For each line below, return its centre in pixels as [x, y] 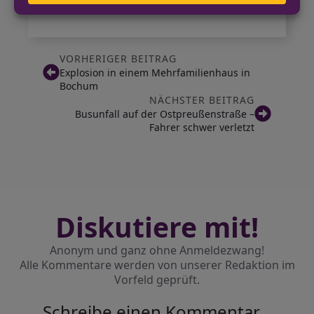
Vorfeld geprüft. [157, 280]
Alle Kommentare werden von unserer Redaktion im [157, 265]
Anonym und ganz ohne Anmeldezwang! [157, 250]
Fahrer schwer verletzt [202, 127]
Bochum [78, 86]
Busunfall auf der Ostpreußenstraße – [165, 114]
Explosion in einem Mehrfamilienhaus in [155, 73]
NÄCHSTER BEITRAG [202, 100]
